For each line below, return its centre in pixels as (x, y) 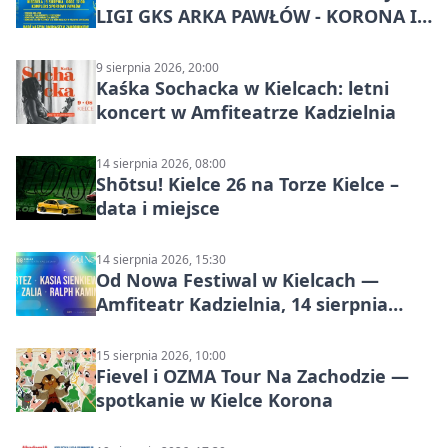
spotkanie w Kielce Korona (214, 399)
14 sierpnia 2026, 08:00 (161, 163)
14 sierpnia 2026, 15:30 (161, 259)
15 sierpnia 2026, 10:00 (161, 355)
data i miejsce (158, 207)
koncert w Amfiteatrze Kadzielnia (246, 111)
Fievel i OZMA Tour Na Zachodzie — (252, 375)
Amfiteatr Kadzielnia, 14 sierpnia (242, 303)
